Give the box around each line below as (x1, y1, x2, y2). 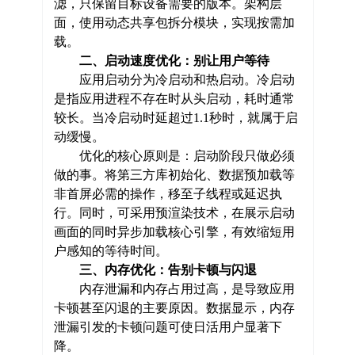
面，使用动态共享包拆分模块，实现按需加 (53, 15, 295, 29)
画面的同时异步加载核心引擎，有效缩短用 (53, 224, 295, 239)
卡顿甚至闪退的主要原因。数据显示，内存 (53, 300, 295, 315)
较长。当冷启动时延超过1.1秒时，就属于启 (53, 110, 298, 124)
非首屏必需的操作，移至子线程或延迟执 (53, 186, 282, 200)
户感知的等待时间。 (53, 243, 168, 258)
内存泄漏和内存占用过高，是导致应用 (53, 281, 295, 296)
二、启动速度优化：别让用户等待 (78, 53, 269, 67)
